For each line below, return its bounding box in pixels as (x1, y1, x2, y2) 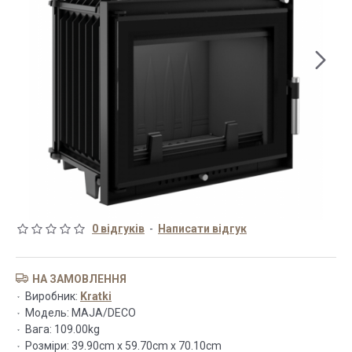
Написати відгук (158, 222, 247, 235)
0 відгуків (92, 222, 145, 235)
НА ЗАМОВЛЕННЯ (32, 272, 126, 285)
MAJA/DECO (71, 306, 136, 319)
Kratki (80, 290, 112, 302)
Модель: (25, 306, 69, 319)
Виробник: (25, 290, 78, 302)
